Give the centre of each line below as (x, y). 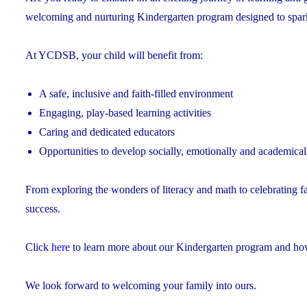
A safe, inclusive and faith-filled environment (136, 93)
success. (43, 208)
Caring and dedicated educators (107, 132)
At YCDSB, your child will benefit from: (114, 55)
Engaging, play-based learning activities (125, 112)
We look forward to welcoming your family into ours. (141, 285)
